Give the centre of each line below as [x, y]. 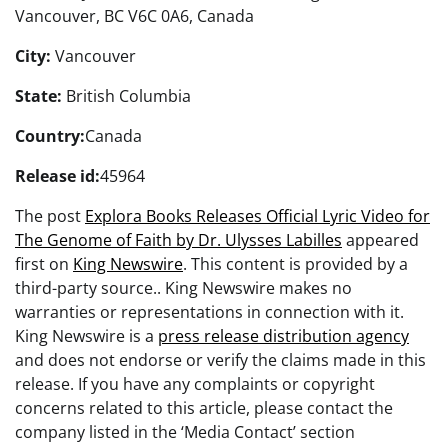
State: [38, 96]
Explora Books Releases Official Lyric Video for [257, 216]
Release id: [57, 176]
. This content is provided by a [295, 264]
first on [44, 264]
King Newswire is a [86, 336]
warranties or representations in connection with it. [209, 312]
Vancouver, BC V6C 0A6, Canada [134, 16]
